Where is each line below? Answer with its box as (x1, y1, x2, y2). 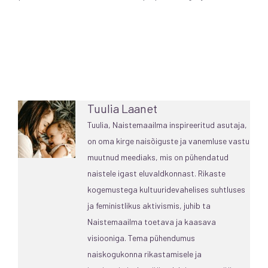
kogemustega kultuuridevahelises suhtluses (87, 184, 245, 194)
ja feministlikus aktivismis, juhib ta (87, 200, 211, 211)
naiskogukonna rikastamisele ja (87, 248, 202, 259)
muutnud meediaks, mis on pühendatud (87, 151, 229, 162)
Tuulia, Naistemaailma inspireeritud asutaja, (87, 119, 247, 130)
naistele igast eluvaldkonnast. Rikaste (87, 167, 226, 178)
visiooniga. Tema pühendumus (87, 232, 195, 243)
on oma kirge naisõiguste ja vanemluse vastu (87, 135, 249, 146)
